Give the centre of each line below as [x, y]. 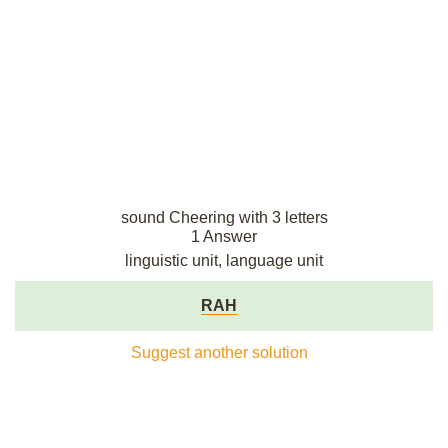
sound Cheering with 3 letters [224, 217]
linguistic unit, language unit [224, 260]
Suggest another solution [219, 352]
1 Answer [224, 236]
